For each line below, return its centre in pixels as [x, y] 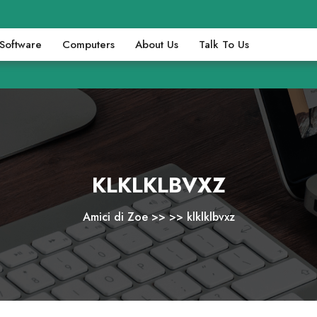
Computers [88, 44]
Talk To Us [224, 44]
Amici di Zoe [115, 217]
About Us [156, 44]
